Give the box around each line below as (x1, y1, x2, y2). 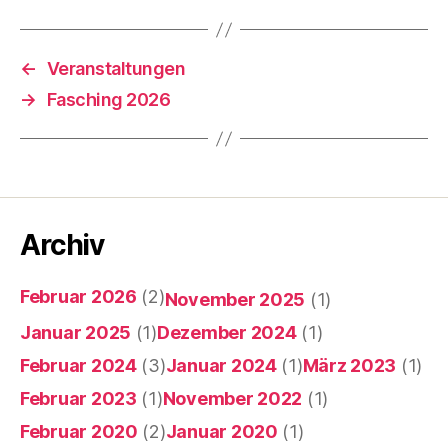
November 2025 (164, 289, 306, 310)
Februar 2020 (20, 421, 138, 442)
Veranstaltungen (46, 58, 186, 79)
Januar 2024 (165, 355, 277, 376)
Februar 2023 (20, 388, 137, 409)
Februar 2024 (20, 355, 137, 376)
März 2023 (302, 355, 397, 376)
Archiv (20, 228, 105, 262)
